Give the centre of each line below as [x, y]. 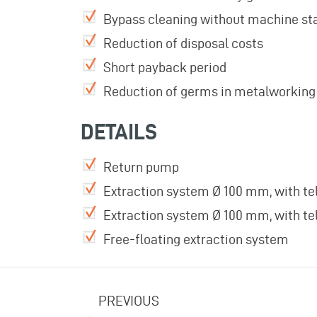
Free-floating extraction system [196, 239]
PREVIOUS [129, 300]
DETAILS [119, 131]
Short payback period [165, 67]
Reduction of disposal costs [183, 43]
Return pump [141, 167]
